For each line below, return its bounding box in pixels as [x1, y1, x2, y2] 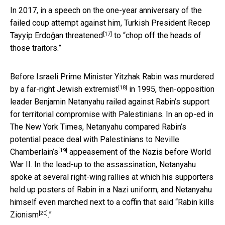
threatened [65, 31, 103, 41]
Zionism [10, 210, 39, 220]
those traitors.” [10, 43, 61, 53]
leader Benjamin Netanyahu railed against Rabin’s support [10, 97, 209, 107]
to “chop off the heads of [112, 31, 201, 41]
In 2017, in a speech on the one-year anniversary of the [10, 6, 202, 16]
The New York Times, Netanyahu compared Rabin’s [10, 122, 186, 132]
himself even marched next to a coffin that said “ [10, 197, 178, 207]
